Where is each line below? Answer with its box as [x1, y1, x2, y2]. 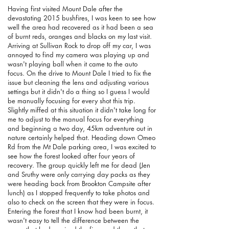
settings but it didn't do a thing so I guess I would [8, 87, 150, 97]
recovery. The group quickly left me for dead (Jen [8, 161, 150, 170]
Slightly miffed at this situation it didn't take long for [8, 105, 156, 115]
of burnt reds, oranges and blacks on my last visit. [8, 32, 152, 41]
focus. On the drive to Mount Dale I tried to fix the [8, 68, 151, 78]
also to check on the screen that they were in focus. [8, 197, 154, 207]
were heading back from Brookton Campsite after [8, 179, 151, 189]
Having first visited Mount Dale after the [8, 4, 123, 14]
